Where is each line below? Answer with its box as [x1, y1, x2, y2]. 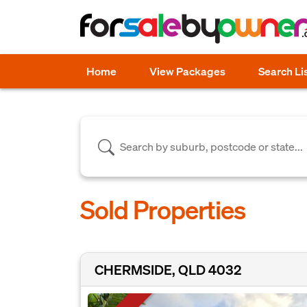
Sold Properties [80, 193, 246, 225]
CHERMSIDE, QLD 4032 [95, 260, 241, 278]
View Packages [149, 64, 225, 78]
